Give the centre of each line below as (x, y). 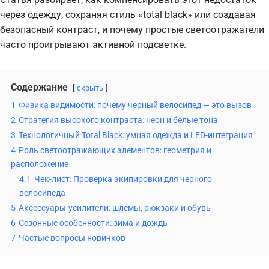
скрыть (90, 88)
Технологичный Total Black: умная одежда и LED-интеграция (136, 135)
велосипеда (42, 193)
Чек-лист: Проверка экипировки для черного (123, 179)
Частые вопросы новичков (72, 238)
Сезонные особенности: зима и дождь (93, 223)
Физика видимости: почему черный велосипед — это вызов (135, 105)
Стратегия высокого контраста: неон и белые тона (118, 120)
